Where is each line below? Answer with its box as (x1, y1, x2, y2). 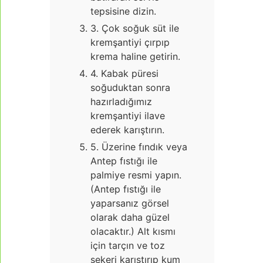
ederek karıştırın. (90, 124, 164, 136)
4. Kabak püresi (90, 68, 159, 80)
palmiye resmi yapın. (90, 169, 181, 181)
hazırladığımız (90, 96, 152, 108)
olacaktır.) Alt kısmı (90, 225, 176, 238)
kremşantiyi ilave (90, 110, 165, 122)
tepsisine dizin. (90, 5, 156, 18)
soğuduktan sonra (90, 82, 170, 94)
